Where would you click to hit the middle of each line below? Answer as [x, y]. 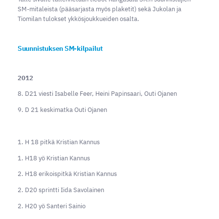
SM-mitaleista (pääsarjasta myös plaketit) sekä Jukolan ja [99, 9]
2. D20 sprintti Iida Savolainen [61, 190]
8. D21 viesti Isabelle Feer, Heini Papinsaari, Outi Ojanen [97, 94]
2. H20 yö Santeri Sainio [51, 206]
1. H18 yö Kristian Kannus [54, 158]
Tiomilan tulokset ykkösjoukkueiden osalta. [78, 19]
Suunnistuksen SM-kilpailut [60, 48]
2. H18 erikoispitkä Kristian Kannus [67, 174]
